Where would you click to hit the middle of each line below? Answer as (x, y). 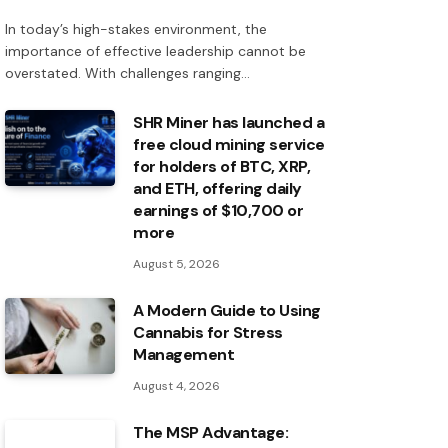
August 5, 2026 (176, 264)
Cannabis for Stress (208, 333)
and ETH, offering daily (217, 189)
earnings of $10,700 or (218, 211)
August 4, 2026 (176, 386)
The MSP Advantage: (211, 433)
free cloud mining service (229, 145)
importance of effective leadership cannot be (155, 51)
